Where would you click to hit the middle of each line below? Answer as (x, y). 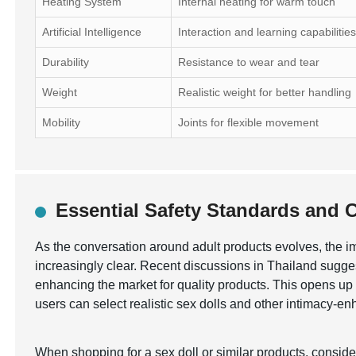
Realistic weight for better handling (265, 92)
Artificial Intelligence (92, 32)
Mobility (62, 122)
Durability (66, 62)
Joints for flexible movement (249, 122)
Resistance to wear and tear (249, 62)
